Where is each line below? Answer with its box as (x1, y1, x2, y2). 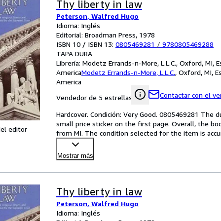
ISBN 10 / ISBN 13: (56, 40, 115, 48)
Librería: (56, 59, 82, 67)
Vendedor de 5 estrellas (56, 93, 132, 102)
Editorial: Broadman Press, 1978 (56, 31, 155, 39)
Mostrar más (57, 152, 93, 159)
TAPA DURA (56, 49, 92, 58)
